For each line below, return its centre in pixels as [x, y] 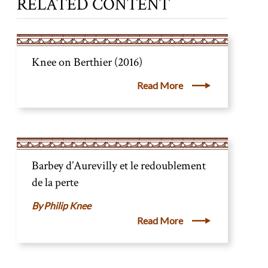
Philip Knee [67, 206]
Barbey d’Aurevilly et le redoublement [118, 165]
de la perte [55, 182]
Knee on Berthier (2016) [87, 62]
